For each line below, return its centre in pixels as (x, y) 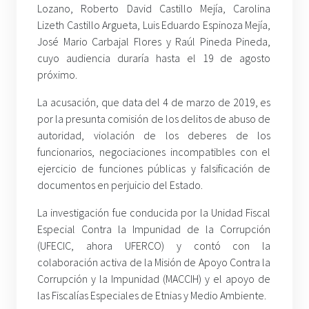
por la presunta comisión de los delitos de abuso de (154, 119)
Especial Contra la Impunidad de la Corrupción (154, 229)
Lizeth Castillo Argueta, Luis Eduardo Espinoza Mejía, (154, 25)
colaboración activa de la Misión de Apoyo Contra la (154, 262)
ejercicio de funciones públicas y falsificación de (154, 169)
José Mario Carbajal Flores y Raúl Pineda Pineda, (154, 42)
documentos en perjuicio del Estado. (120, 185)
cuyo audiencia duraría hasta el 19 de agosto (154, 58)
